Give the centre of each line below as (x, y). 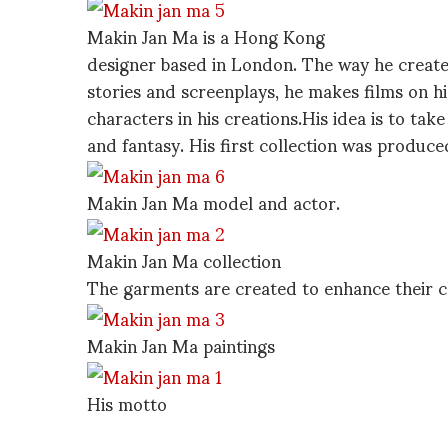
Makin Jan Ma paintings (181, 345)
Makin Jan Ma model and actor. (213, 202)
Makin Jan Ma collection (184, 260)
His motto (127, 403)
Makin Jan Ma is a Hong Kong (206, 36)
